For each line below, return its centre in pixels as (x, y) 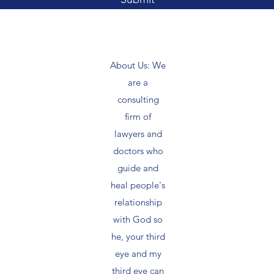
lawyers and (138, 133)
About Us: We (138, 65)
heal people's (138, 185)
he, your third (138, 236)
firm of (138, 116)
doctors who (138, 150)
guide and (138, 168)
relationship (138, 202)
